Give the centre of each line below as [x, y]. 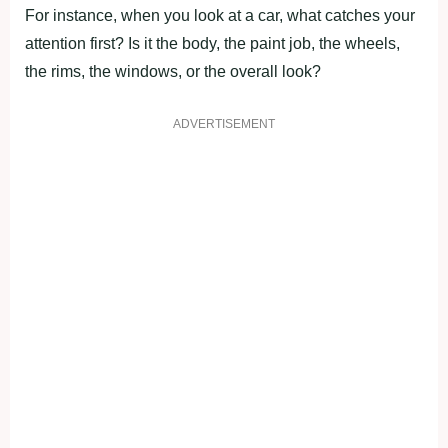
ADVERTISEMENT [224, 123]
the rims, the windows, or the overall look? [173, 71]
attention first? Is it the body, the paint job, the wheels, [212, 43]
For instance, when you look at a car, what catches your [220, 15]
